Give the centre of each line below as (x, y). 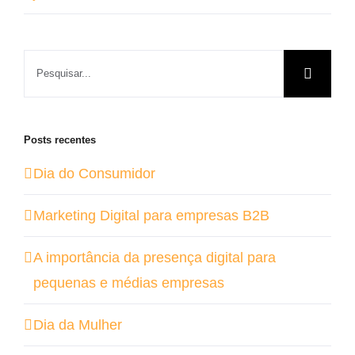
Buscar (45, 61)
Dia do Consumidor (94, 174)
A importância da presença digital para (155, 258)
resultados (56, 87)
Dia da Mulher (78, 325)
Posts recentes (60, 139)
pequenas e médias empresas (129, 283)
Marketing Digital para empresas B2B (151, 216)
